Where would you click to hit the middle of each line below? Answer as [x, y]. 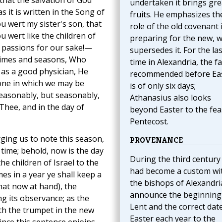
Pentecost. [149, 122]
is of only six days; [163, 86]
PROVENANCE [156, 140]
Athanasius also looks [170, 98]
